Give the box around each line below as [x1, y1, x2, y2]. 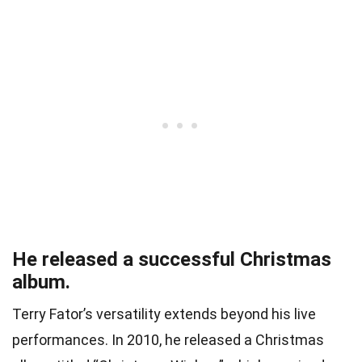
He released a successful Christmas [12, 247, 331, 271]
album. [12, 270, 70, 293]
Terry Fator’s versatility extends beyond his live [12, 305, 316, 322]
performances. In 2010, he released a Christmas [12, 330, 324, 348]
